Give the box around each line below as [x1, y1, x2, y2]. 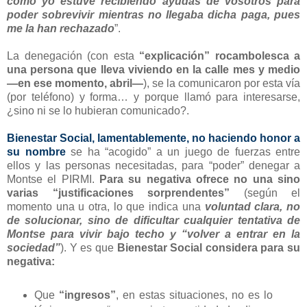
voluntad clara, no [204, 201, 301, 213]
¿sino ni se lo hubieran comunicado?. [7, 105, 189, 117]
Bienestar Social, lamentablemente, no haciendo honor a [7, 132, 300, 145]
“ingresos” [58, 289, 116, 302]
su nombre [7, 146, 66, 158]
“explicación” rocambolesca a [139, 50, 300, 62]
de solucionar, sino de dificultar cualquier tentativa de [7, 214, 300, 227]
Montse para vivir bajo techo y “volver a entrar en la [7, 228, 300, 241]
